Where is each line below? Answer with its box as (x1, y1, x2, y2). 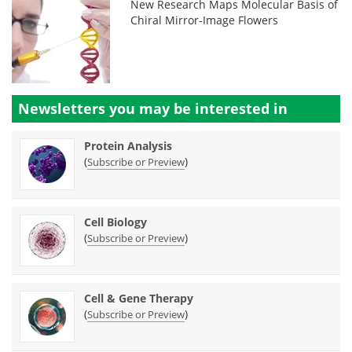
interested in (195, 98, 288, 118)
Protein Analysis (84, 137, 172, 153)
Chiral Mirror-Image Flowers (130, 12, 279, 27)
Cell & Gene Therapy (84, 290, 193, 306)
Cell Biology (84, 214, 147, 229)
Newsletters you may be (18, 98, 195, 118)
